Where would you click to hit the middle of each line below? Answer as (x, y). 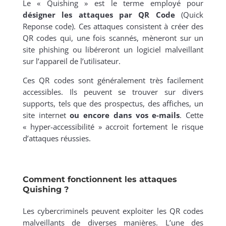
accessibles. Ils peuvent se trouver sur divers (113, 92)
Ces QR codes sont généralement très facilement (113, 80)
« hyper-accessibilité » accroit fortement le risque (113, 127)
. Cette (192, 115)
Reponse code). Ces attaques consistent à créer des (113, 26)
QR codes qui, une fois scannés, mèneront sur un (113, 38)
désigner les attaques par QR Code (99, 15)
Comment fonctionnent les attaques (100, 180)
